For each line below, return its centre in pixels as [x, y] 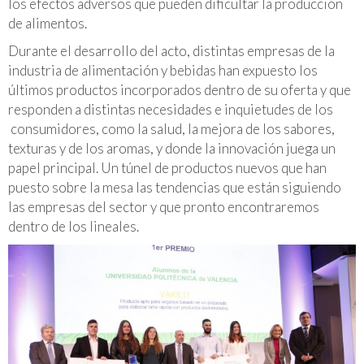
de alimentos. [48, 23]
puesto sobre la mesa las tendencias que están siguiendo [175, 187]
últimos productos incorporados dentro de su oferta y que [180, 89]
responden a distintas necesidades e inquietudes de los [171, 109]
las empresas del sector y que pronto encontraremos [164, 206]
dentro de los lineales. [74, 226]
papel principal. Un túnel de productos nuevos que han [167, 167]
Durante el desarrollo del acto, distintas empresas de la [171, 50]
